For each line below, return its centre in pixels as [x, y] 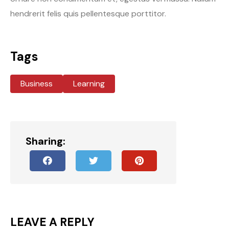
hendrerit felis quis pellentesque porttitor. [88, 13]
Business [37, 83]
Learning [89, 83]
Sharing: [45, 141]
